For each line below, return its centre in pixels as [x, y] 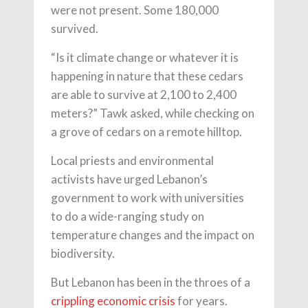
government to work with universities [147, 197]
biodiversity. [83, 253]
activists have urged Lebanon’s [129, 179]
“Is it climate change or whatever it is [145, 57]
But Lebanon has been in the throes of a [151, 282]
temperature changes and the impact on [153, 234]
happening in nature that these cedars [147, 76]
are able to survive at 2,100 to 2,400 [144, 94]
